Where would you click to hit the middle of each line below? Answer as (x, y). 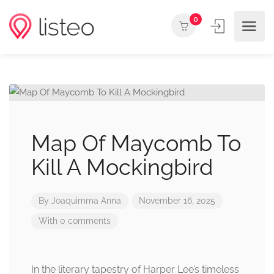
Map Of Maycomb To (136, 143)
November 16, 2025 (177, 201)
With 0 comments (75, 221)
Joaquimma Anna (86, 201)
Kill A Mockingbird (122, 167)
